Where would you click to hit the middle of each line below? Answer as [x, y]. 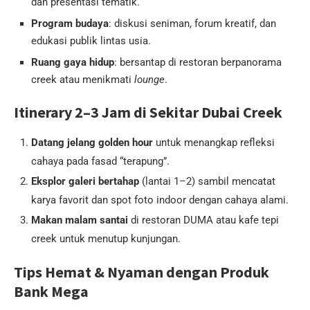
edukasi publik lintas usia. [91, 41]
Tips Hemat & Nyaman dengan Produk [142, 272]
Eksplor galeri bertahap [85, 182]
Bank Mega [51, 292]
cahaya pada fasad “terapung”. [100, 162]
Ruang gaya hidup [73, 63]
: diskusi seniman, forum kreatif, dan [192, 24]
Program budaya [70, 24]
